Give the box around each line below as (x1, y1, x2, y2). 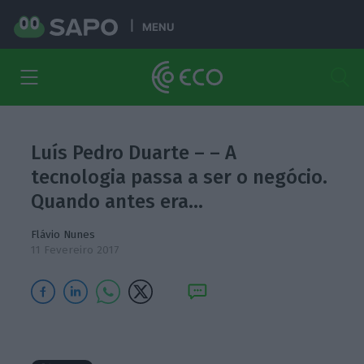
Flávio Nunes (31, 227, 96, 241)
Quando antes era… (31, 190, 204, 213)
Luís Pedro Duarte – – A (31, 141, 237, 164)
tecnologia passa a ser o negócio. (31, 166, 328, 188)
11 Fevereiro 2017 (31, 243, 119, 257)
